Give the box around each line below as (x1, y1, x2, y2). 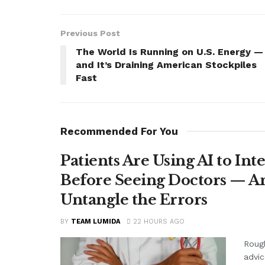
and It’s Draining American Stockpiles (76, 59, 257, 71)
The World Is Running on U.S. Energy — (76, 46, 263, 58)
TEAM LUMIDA (71, 218, 120, 226)
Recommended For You (60, 125, 178, 138)
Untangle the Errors (60, 191, 208, 209)
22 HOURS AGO (131, 218, 185, 226)
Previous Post (60, 28, 120, 38)
